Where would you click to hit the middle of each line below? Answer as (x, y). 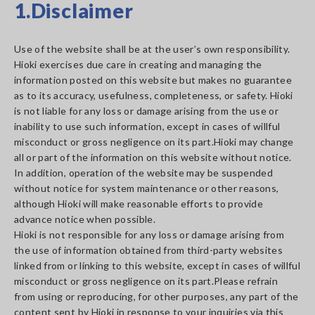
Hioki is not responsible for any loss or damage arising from (149, 234)
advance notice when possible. (85, 219)
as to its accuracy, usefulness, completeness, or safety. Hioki (154, 95)
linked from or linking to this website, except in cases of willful (157, 265)
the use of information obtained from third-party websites (148, 250)
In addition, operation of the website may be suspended (143, 173)
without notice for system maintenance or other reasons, (147, 188)
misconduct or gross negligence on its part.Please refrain (146, 281)
